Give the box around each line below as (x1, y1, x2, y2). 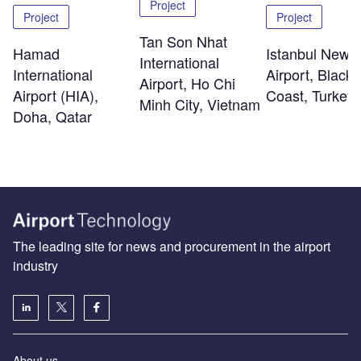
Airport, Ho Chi (139, 73, 235, 94)
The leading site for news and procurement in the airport (13, 236, 330, 255)
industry (13, 255, 58, 275)
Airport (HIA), (13, 85, 98, 106)
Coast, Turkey (265, 85, 355, 106)
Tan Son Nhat (139, 31, 227, 52)
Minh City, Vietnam (139, 93, 260, 115)
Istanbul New (265, 43, 350, 64)
